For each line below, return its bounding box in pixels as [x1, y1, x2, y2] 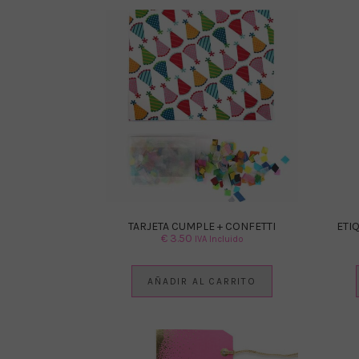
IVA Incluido [194, 233, 244, 244]
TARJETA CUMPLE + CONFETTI [128, 219, 276, 233]
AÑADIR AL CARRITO [147, 275, 256, 287]
